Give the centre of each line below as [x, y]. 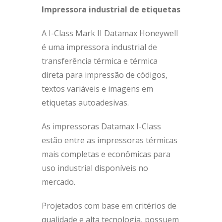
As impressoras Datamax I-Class [101, 126]
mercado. [58, 182]
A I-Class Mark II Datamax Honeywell [110, 33]
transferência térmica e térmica [100, 61]
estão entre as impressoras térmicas [110, 140]
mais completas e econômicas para [106, 154]
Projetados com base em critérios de [109, 206]
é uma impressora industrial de [99, 47]
